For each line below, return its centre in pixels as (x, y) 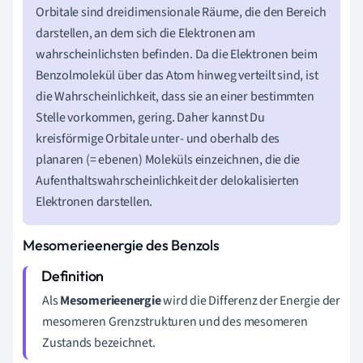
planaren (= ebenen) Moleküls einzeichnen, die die (168, 159)
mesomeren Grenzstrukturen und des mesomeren (175, 321)
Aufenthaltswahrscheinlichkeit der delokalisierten (168, 180)
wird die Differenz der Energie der (250, 300)
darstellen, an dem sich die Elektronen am (145, 33)
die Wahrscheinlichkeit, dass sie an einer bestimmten (175, 96)
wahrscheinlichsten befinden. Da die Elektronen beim (177, 54)
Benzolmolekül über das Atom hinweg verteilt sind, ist (177, 75)
